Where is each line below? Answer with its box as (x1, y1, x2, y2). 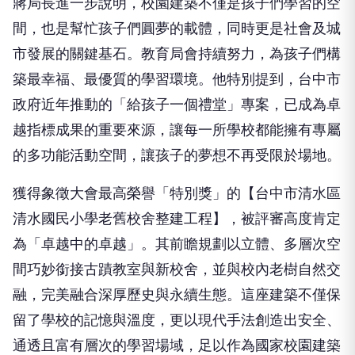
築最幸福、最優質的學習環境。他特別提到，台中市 (13, 20, 341, 37)
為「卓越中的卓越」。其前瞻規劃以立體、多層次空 (13, 185, 341, 202)
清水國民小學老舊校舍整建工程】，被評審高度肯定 (13, 159, 341, 177)
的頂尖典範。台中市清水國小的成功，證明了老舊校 (13, 311, 341, 329)
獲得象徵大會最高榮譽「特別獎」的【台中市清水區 (13, 134, 341, 151)
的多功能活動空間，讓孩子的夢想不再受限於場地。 (13, 96, 341, 113)
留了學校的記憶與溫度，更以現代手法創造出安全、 (13, 261, 341, 278)
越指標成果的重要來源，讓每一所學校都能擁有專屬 (13, 71, 341, 88)
